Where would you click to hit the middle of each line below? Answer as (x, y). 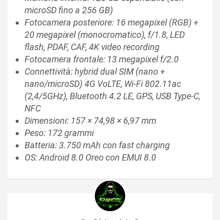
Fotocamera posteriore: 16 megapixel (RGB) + (111, 22)
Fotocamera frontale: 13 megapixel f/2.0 (102, 59)
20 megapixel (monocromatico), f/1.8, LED (105, 34)
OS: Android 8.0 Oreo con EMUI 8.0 (90, 157)
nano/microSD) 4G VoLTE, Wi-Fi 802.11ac (103, 83)
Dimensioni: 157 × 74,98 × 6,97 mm (90, 120)
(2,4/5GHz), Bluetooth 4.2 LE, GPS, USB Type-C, (112, 96)
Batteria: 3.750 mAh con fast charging (97, 145)
